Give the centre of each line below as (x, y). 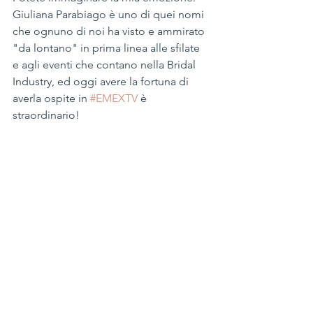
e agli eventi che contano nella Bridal (105, 65)
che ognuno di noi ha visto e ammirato (110, 31)
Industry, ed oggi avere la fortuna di (102, 81)
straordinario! (49, 115)
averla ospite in (51, 98)
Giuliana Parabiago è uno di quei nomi (110, 14)
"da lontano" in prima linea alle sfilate (108, 48)
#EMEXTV (114, 98)
